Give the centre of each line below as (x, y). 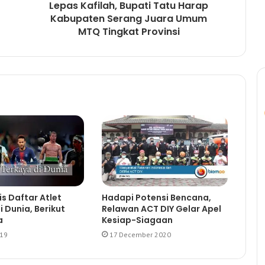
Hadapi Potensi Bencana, (156, 198)
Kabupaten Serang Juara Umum (129, 19)
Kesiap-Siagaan (137, 220)
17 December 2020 (140, 235)
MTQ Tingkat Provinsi (129, 32)
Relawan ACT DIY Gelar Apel (161, 209)
